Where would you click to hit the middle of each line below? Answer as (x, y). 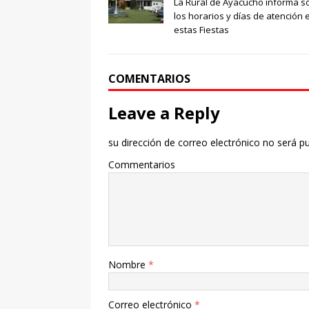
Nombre (128, 264)
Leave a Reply (164, 112)
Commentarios (142, 164)
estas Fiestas (201, 29)
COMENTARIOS (149, 78)
